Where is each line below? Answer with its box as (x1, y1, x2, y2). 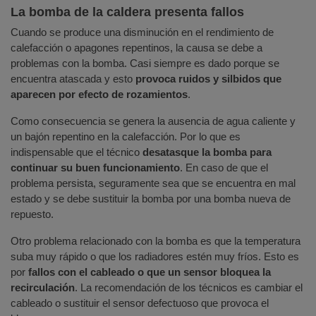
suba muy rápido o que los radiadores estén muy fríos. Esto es (11, 250, 299, 262)
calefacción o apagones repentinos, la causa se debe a (11, 41, 262, 54)
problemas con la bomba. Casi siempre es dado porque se (11, 56, 279, 69)
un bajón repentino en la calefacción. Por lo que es (11, 130, 241, 142)
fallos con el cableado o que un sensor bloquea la (28, 265, 271, 278)
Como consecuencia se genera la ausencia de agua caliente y (11, 114, 296, 127)
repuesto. (11, 207, 54, 220)
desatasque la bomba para (142, 145, 272, 158)
